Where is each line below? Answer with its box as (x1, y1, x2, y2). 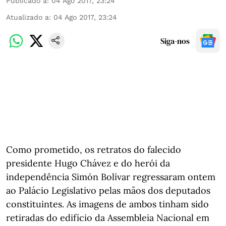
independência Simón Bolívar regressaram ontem (6, 171, 215, 183)
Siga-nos (160, 35, 190, 46)
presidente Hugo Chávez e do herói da (6, 157, 170, 169)
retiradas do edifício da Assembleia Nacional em (6, 212, 209, 223)
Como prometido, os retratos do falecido (6, 144, 181, 155)
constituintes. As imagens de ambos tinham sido (6, 198, 209, 210)
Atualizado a (6, 13, 49, 21)
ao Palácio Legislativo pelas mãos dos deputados (6, 185, 210, 196)
